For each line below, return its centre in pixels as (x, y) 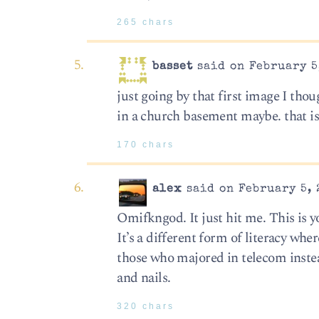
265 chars (146, 22)
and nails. (144, 278)
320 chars (146, 307)
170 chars (146, 144)
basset (173, 67)
